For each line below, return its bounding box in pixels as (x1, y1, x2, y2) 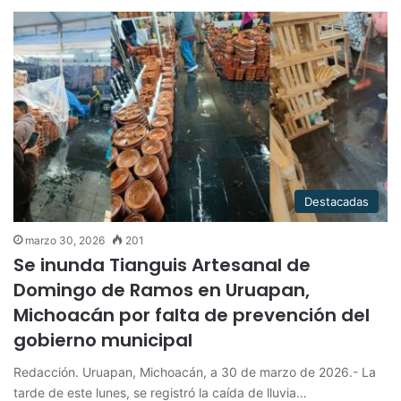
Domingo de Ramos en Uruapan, (13, 277, 310, 303)
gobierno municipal (13, 328, 192, 354)
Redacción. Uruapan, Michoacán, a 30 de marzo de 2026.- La (13, 364, 376, 380)
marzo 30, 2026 (25, 234, 105, 248)
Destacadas (304, 194, 369, 209)
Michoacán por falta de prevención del (13, 303, 370, 328)
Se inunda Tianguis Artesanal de (13, 252, 311, 278)
